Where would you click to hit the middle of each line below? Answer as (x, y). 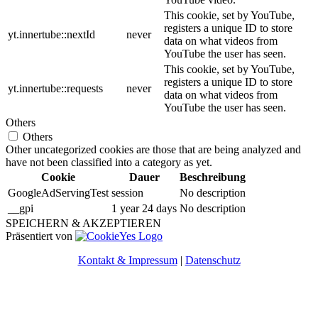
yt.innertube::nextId (51, 35)
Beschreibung (213, 177)
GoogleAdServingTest (58, 193)
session (127, 193)
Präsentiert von (40, 236)
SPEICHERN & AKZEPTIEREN (83, 224)
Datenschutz (213, 261)
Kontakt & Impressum (127, 261)
